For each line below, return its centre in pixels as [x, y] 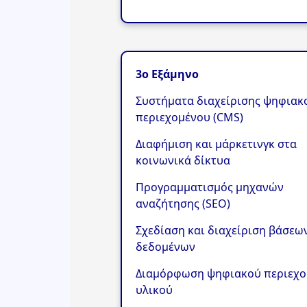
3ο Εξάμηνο [167, 74]
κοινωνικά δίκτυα [183, 160]
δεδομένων [165, 246]
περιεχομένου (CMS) [189, 117]
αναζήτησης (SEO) [183, 203]
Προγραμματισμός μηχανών [209, 187]
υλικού [154, 290]
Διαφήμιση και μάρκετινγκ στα [216, 144]
